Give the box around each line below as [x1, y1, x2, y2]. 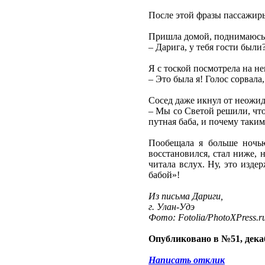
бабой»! [148, 170, 180, 180]
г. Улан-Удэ [148, 202, 195, 212]
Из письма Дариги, [148, 191, 223, 202]
